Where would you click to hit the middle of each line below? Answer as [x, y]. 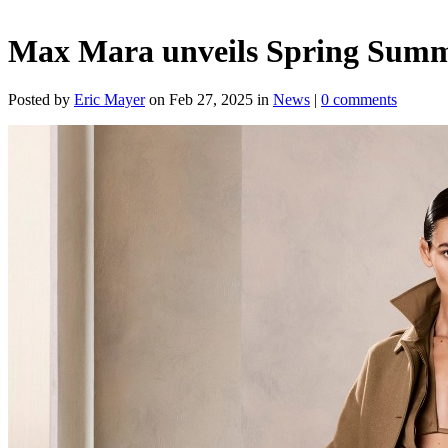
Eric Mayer [109, 100]
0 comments [359, 100]
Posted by [41, 100]
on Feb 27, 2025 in [209, 100]
